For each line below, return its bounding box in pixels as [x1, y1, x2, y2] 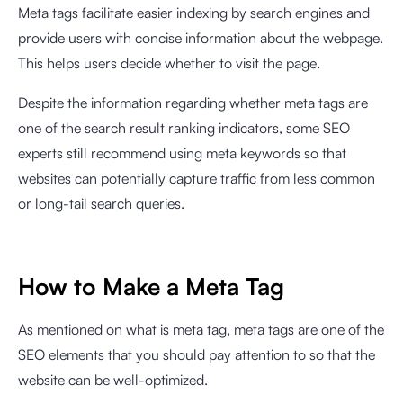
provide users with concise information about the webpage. [18, 29, 383, 47]
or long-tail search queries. [18, 194, 188, 212]
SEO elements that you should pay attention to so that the [18, 345, 375, 363]
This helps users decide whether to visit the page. [18, 54, 320, 72]
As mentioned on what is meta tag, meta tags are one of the [18, 320, 384, 338]
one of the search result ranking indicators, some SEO [18, 119, 350, 137]
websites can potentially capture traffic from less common [18, 169, 375, 187]
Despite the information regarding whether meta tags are [18, 94, 368, 112]
